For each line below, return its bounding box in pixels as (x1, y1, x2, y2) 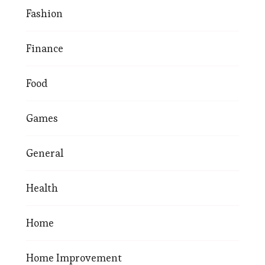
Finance (26, 41, 63, 56)
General (26, 146, 63, 160)
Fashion (26, 7, 63, 21)
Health (26, 181, 58, 195)
